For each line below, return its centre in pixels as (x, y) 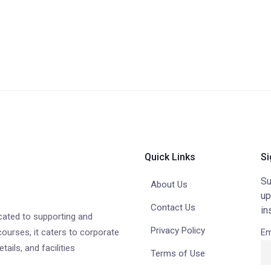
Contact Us (173, 208)
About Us (169, 185)
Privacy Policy (178, 231)
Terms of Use (178, 254)
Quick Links (170, 157)
